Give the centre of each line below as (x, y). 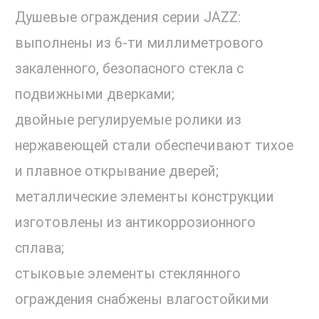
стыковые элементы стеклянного (128, 274)
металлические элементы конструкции (145, 197)
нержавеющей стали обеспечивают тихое (154, 146)
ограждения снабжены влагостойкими (142, 300)
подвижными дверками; (95, 95)
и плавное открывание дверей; (117, 172)
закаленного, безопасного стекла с (129, 69)
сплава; (40, 249)
